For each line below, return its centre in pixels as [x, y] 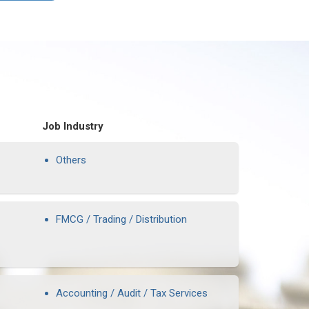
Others [71, 160]
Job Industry [73, 126]
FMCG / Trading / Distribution [121, 219]
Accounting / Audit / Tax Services [132, 293]
